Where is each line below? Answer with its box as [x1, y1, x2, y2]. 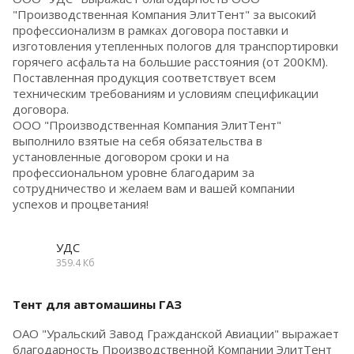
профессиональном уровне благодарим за [13, 164, 254, 180]
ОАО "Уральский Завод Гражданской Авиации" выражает [13, 325, 339, 341]
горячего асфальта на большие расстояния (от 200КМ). [13, 53, 328, 70]
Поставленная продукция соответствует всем [13, 69, 276, 85]
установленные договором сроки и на [13, 148, 229, 164]
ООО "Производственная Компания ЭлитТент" [13, 116, 281, 133]
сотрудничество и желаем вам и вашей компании [13, 179, 295, 196]
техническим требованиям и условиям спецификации [13, 85, 318, 101]
